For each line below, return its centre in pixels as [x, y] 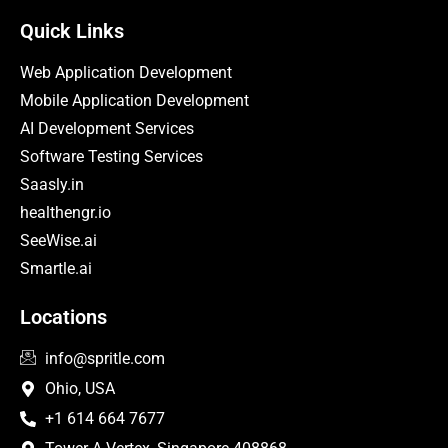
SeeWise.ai [58, 241]
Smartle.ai [56, 269]
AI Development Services [107, 129]
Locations [63, 317]
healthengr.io [65, 213]
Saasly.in [52, 185]
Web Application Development [126, 73]
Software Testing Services [111, 157]
